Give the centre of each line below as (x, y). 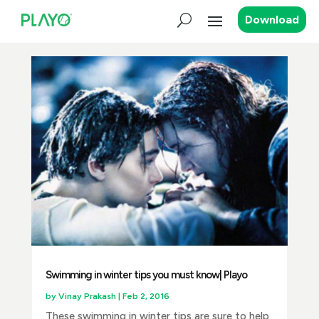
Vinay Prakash (87, 296)
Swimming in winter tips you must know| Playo (146, 274)
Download (272, 20)
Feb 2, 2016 (146, 296)
